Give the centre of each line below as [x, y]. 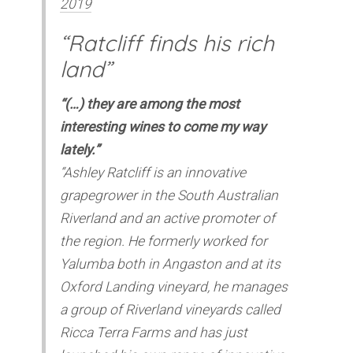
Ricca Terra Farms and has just [154, 332]
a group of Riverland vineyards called [171, 309]
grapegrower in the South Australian [169, 195]
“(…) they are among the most [150, 104]
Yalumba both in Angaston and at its [171, 264]
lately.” [80, 149]
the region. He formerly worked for [164, 241]
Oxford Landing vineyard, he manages [174, 286]
